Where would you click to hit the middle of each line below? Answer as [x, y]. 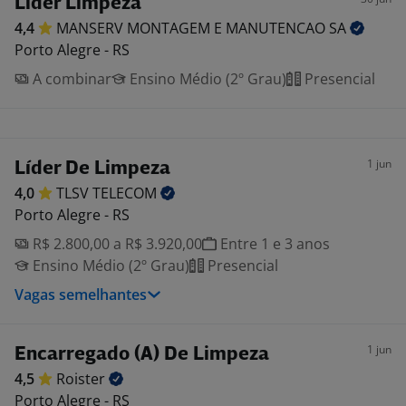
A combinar [70, 79]
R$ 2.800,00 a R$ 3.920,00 [116, 244]
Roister [82, 379]
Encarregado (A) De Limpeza [142, 355]
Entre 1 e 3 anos [273, 244]
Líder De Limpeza [92, 169]
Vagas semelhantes [81, 295]
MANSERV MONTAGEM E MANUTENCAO [193, 28]
